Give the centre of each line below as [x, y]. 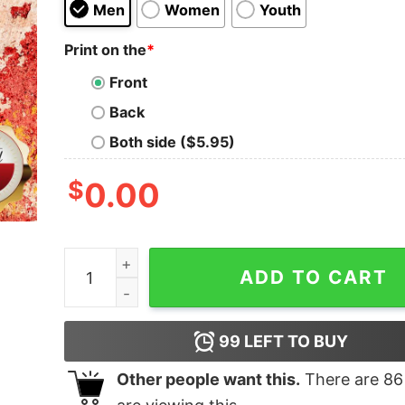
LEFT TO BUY [295, 342]
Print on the [105, 49]
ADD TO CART [313, 278]
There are [341, 380]
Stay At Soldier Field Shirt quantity [184, 260]
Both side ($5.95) [172, 142]
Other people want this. [208, 380]
